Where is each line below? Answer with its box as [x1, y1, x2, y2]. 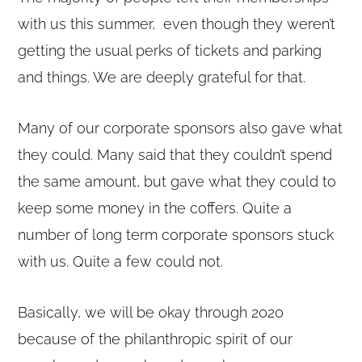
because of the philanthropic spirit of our [18, 330, 293, 347]
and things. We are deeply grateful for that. [18, 68, 306, 86]
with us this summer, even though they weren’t [18, 15, 336, 32]
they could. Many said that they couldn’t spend [18, 145, 333, 163]
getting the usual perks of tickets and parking [18, 41, 322, 59]
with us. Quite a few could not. [18, 252, 224, 270]
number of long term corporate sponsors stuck [18, 225, 335, 243]
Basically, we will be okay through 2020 [18, 303, 284, 321]
